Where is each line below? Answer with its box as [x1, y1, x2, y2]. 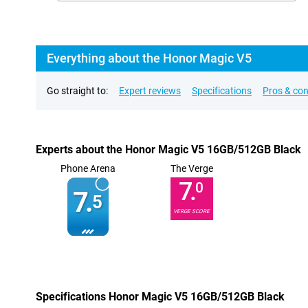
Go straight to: [47, 85, 108, 96]
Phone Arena [60, 163, 115, 174]
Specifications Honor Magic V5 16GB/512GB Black [36, 290, 285, 303]
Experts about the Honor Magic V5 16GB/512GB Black [36, 143, 301, 156]
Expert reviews [119, 85, 181, 96]
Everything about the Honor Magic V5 [47, 51, 252, 65]
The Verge [170, 163, 213, 174]
